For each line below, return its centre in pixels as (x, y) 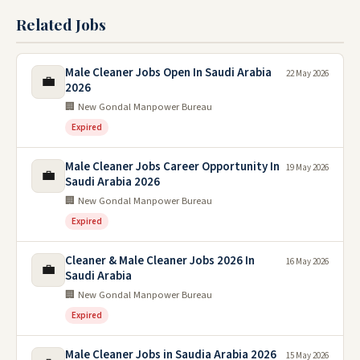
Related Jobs (61, 25)
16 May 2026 (307, 262)
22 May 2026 (307, 74)
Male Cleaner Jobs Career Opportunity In (172, 167)
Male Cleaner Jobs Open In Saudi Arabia (168, 73)
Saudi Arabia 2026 (112, 182)
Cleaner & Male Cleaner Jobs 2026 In (160, 261)
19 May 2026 (307, 168)
